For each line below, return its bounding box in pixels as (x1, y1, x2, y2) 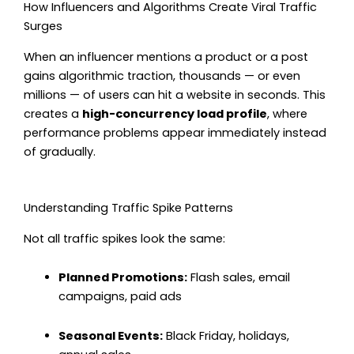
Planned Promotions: (58, 269, 187, 286)
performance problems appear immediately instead (24, 124, 326, 141)
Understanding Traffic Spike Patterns (24, 200, 233, 217)
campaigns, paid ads (58, 288, 182, 305)
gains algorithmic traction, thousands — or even (24, 67, 300, 84)
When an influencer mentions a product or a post (24, 48, 308, 65)
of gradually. (24, 143, 96, 160)
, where (267, 105, 307, 122)
